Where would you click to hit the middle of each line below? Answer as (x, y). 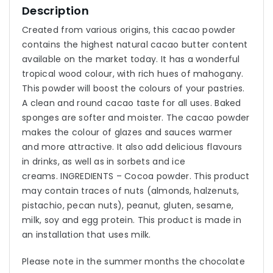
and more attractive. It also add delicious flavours (132, 147)
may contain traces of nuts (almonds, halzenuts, (131, 191)
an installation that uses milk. (87, 235)
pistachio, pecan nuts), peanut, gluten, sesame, (128, 206)
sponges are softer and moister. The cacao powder (136, 118)
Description (55, 11)
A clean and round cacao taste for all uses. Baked (132, 103)
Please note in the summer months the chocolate (133, 262)
